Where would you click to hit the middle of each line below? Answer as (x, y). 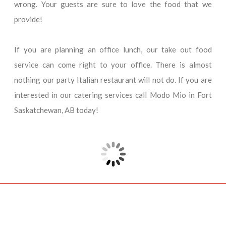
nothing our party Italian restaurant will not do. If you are (113, 79)
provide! (29, 19)
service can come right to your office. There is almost (113, 64)
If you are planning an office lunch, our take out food (113, 49)
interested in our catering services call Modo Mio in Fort (113, 95)
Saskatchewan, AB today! (56, 110)
